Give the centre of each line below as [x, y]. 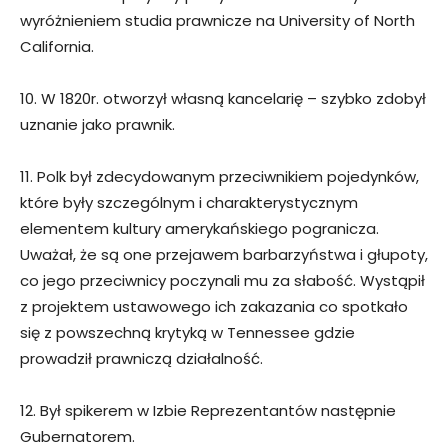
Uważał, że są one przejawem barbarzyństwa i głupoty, [224, 255]
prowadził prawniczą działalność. [141, 359]
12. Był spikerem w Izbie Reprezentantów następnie [208, 411]
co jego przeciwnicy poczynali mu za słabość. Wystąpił [222, 281]
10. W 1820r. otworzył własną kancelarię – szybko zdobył [223, 99]
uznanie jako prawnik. [97, 125]
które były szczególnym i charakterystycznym [189, 203]
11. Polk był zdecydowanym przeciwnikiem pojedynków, [219, 177]
